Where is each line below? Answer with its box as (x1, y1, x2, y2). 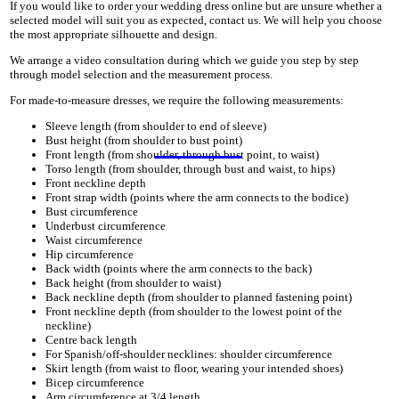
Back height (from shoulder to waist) (45, 275, 222, 289)
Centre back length (45, 332, 138, 346)
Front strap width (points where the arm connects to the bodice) (45, 190, 349, 204)
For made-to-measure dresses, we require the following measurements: (10, 93, 345, 107)
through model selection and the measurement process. (10, 67, 273, 81)
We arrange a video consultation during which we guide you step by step (10, 53, 360, 67)
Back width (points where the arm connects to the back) (45, 261, 313, 275)
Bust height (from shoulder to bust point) (45, 133, 243, 147)
